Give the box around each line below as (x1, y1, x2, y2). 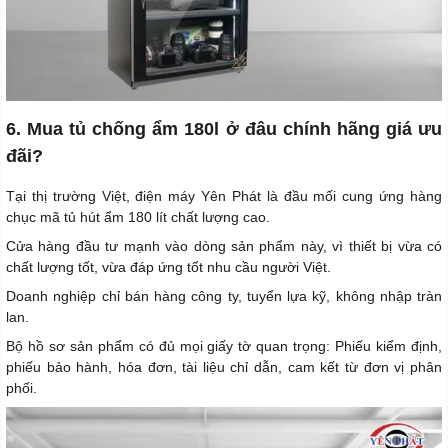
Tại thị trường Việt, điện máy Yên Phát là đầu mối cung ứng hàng (6, 188, 442, 205)
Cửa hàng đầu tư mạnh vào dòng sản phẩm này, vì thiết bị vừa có (6, 238, 442, 255)
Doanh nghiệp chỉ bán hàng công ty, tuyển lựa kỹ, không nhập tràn (6, 288, 442, 305)
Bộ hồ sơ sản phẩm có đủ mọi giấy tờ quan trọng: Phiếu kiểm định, (6, 338, 442, 355)
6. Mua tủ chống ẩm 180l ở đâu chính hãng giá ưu (6, 119, 442, 140)
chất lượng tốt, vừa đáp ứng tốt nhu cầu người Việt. (6, 259, 331, 276)
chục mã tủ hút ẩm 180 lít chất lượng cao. (6, 209, 270, 226)
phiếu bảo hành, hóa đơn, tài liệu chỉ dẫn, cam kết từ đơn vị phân (6, 359, 442, 376)
